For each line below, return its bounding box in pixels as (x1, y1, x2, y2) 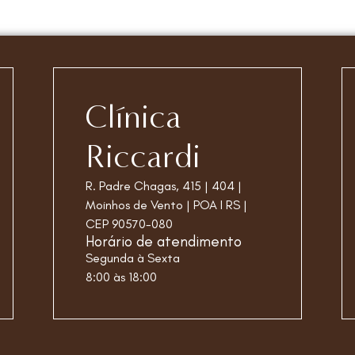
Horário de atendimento (86, 231, 242, 250)
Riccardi (86, 136, 201, 177)
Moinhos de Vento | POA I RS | (86, 197, 248, 212)
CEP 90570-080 (86, 216, 174, 231)
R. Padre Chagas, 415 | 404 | (86, 177, 242, 193)
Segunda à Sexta (86, 250, 181, 265)
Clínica (86, 96, 182, 137)
